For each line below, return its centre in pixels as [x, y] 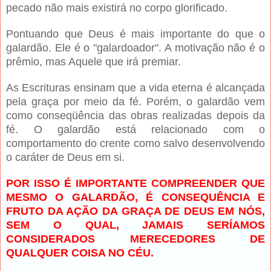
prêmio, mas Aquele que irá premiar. [93, 62]
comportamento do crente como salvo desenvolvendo [135, 144]
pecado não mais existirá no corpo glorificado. [117, 8]
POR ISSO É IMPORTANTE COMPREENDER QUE [135, 184]
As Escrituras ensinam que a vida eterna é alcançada [135, 88]
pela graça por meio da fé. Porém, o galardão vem [135, 102]
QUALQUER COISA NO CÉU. [80, 253]
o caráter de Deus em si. [65, 158]
